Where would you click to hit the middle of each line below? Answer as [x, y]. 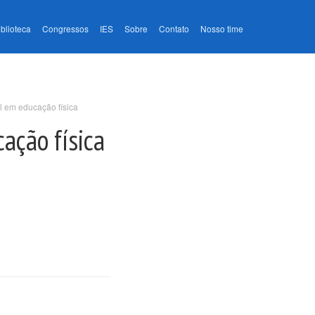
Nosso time [222, 29]
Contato [174, 29]
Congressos [65, 29]
